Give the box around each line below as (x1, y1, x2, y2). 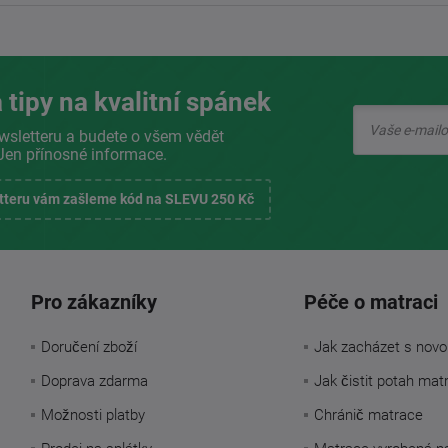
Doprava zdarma (40, 371, 148, 390)
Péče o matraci (303, 289, 438, 314)
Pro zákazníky (30, 289, 157, 314)
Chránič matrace (313, 405, 423, 424)
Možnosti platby (40, 405, 145, 424)
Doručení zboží (40, 337, 137, 356)
